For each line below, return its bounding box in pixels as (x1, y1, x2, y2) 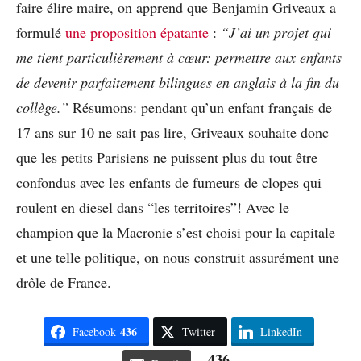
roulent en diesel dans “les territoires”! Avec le (16, 197, 289, 218)
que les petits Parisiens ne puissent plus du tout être (16, 147, 317, 168)
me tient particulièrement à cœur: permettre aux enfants (16, 48, 342, 68)
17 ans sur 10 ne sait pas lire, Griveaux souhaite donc (16, 122, 329, 143)
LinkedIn (259, 324, 302, 340)
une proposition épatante (65, 23, 209, 43)
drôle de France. (16, 272, 111, 293)
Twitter (181, 324, 215, 340)
